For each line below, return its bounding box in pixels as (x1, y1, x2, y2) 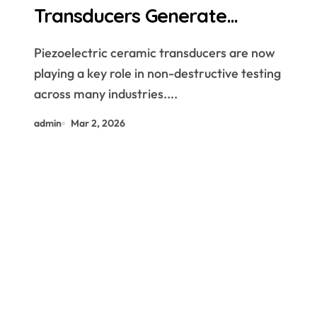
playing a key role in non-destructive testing (34, 65, 281, 81)
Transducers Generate (34, 4, 226, 28)
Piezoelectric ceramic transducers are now (34, 45, 275, 61)
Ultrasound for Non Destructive (34, 28, 306, 52)
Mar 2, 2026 (71, 117, 125, 129)
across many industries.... (34, 86, 178, 102)
